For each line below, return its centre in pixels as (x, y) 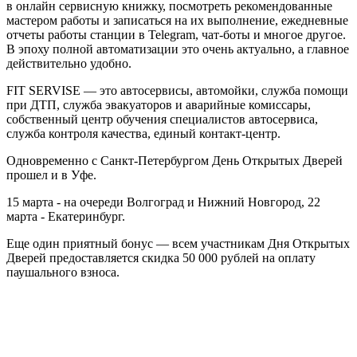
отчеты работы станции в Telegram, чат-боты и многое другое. (176, 34)
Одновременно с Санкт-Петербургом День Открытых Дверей (175, 160)
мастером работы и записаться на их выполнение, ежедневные (177, 20)
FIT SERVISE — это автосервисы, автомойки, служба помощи (177, 90)
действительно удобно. (69, 63)
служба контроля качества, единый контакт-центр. (143, 133)
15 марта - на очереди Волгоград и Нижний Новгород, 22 (163, 202)
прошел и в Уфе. (51, 175)
